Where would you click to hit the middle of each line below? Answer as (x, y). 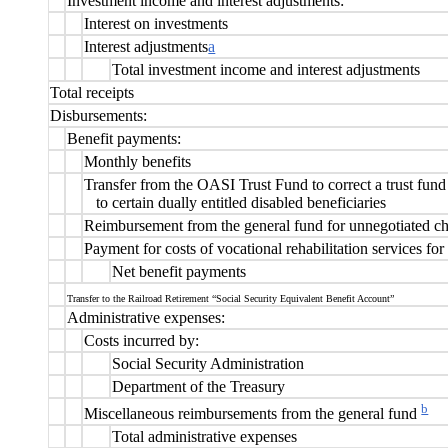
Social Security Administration (208, 363)
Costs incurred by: (142, 340)
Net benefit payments (179, 271)
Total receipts (92, 92)
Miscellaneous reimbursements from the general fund (251, 413)
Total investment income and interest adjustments (266, 69)
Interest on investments (156, 23)
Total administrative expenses (205, 436)
